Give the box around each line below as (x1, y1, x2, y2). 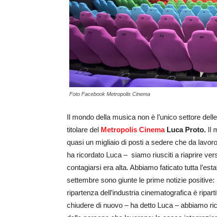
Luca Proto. (167, 125, 208, 134)
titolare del (67, 125, 101, 134)
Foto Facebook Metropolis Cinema (69, 91, 150, 97)
